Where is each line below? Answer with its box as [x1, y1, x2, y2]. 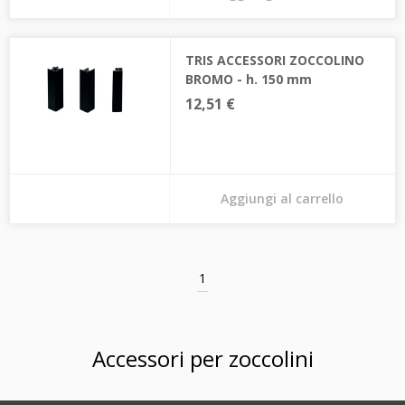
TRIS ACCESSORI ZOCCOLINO [184, 52, 364, 69]
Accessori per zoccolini [91, 344, 314, 373]
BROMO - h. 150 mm [184, 71, 312, 88]
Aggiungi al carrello [221, 190, 344, 207]
